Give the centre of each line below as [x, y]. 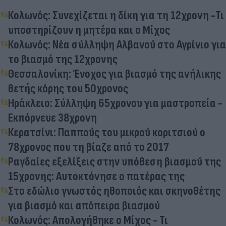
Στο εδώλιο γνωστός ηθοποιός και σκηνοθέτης [114, 191]
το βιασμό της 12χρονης [63, 59]
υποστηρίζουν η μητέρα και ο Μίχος [89, 30]
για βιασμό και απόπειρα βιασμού [84, 205]
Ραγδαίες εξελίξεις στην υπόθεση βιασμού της [115, 161]
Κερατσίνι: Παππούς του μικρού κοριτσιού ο [107, 132]
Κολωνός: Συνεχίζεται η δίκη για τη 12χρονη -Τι [116, 15]
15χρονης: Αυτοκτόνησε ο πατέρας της [96, 176]
